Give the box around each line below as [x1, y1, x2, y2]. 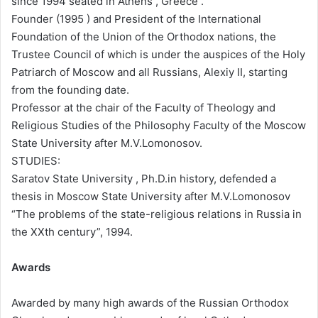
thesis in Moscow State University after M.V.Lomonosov [11, 189, 290, 203]
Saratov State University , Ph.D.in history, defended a [11, 171, 276, 185]
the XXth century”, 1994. [11, 224, 133, 238]
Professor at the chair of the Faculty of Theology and [11, 100, 275, 114]
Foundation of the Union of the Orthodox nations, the [11, 29, 276, 43]
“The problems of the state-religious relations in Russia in [11, 207, 302, 221]
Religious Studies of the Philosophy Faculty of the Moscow [11, 118, 306, 132]
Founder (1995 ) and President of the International [11, 11, 261, 26]
